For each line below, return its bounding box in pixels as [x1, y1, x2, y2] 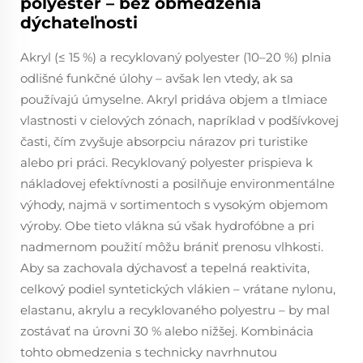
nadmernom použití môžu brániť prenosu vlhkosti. [20, 239, 323, 254]
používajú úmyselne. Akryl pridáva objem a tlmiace [20, 92, 327, 107]
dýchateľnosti [20, 13, 138, 32]
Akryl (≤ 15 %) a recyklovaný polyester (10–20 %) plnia [20, 49, 331, 65]
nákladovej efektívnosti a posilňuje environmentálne [20, 176, 335, 191]
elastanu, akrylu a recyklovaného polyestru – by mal [20, 302, 330, 318]
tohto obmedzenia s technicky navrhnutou [20, 344, 277, 360]
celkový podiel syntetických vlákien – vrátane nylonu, [20, 281, 335, 297]
